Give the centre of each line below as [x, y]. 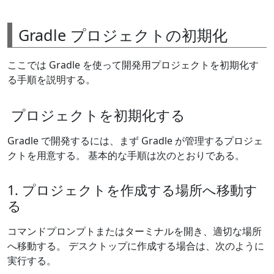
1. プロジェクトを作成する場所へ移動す [132, 190]
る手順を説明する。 [51, 79]
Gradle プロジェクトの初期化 [123, 35]
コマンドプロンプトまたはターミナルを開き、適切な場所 [135, 231]
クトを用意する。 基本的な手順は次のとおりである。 [126, 155]
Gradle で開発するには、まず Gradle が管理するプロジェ [135, 140]
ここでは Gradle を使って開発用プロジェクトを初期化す [133, 65]
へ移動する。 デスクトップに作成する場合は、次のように [136, 246]
